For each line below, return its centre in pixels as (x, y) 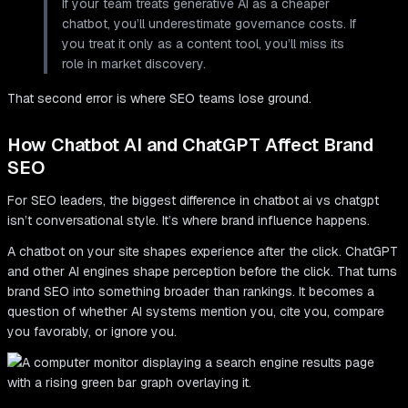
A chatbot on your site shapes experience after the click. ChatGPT (203, 252)
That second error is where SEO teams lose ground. (159, 99)
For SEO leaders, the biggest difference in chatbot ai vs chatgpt (193, 201)
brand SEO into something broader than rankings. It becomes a (191, 292)
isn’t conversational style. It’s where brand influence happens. (189, 221)
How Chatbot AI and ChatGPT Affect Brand (190, 145)
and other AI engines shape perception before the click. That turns (202, 272)
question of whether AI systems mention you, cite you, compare (196, 312)
